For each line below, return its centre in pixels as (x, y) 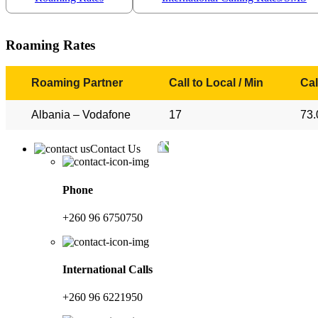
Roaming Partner (77, 83)
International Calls (108, 270)
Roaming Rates (50, 45)
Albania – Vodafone (81, 115)
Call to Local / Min (216, 83)
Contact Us (117, 149)
